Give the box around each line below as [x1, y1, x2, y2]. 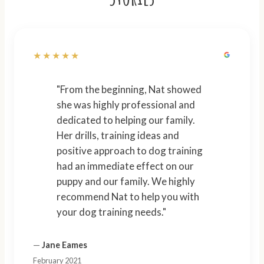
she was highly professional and [57, 98, 195, 111]
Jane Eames [42, 239, 87, 250]
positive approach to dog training [57, 144, 203, 157]
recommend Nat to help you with [57, 190, 199, 203]
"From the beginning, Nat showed [57, 83, 202, 96]
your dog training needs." [57, 206, 166, 219]
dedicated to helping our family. [57, 114, 195, 127]
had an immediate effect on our [57, 160, 194, 173]
